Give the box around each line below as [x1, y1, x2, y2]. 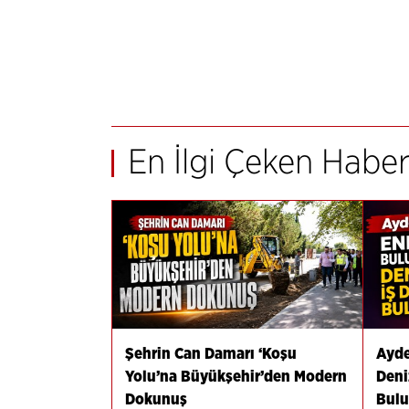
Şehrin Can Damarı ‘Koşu [124, 345, 297, 362]
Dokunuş [124, 391, 187, 407]
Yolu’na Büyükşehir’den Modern [124, 368, 347, 384]
